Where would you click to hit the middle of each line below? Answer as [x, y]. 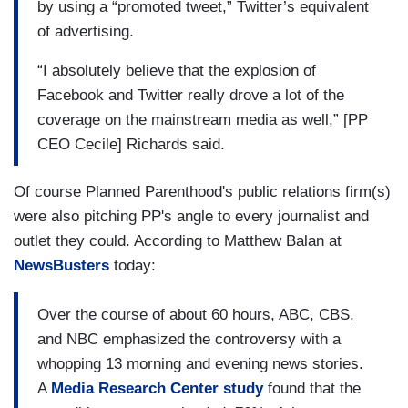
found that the [312, 388]
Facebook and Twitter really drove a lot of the [191, 95]
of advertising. [86, 31]
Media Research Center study [157, 388]
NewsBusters [61, 266]
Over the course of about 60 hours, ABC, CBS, [196, 314]
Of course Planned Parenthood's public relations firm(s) [202, 192]
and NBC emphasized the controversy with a [189, 339]
